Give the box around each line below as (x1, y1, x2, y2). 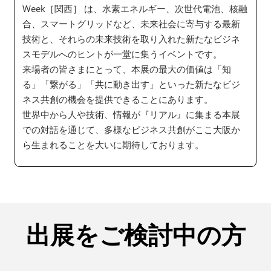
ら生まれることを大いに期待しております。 (22, 139, 204, 151)
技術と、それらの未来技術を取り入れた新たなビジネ (22, 33, 240, 45)
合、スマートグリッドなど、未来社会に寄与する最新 (22, 18, 240, 30)
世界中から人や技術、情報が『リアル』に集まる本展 (22, 108, 240, 121)
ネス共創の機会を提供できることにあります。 (22, 93, 213, 106)
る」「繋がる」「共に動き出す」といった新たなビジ (22, 78, 240, 91)
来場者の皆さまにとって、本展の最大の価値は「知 (22, 63, 231, 76)
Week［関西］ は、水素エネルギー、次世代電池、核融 (22, 2, 247, 15)
